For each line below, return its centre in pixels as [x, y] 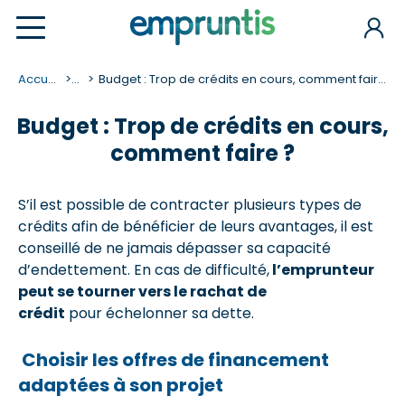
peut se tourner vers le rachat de [142, 292]
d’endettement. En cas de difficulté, [144, 270]
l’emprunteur [322, 270]
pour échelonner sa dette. [160, 313]
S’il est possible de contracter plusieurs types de [190, 205]
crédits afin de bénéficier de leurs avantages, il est [196, 226]
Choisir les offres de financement [175, 360]
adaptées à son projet [121, 385]
